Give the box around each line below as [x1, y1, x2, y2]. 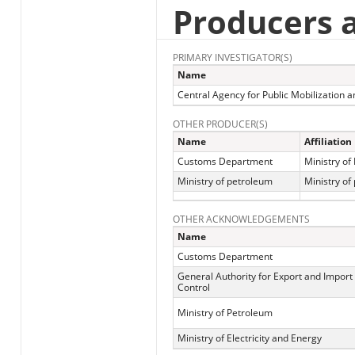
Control [177, 281, 210, 295]
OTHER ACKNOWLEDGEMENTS [172, 212, 310, 227]
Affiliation [303, 135, 352, 149]
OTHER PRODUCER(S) [172, 117, 268, 132]
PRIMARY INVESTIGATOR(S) [172, 51, 292, 65]
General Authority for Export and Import [177, 269, 353, 284]
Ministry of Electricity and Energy [177, 331, 322, 345]
